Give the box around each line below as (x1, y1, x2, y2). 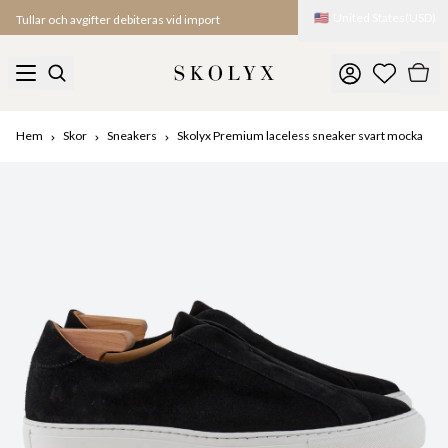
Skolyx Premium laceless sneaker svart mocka (177, 128, 423, 143)
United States (333, 9, 405, 25)
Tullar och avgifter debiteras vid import (16, 11, 220, 27)
